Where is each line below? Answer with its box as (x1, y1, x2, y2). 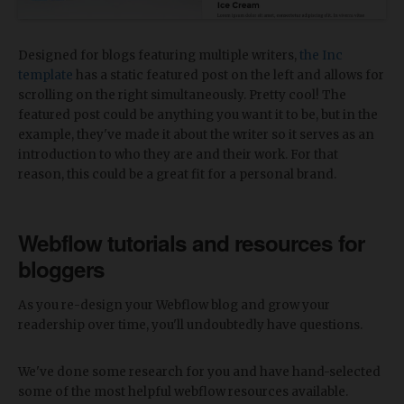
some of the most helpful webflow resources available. (18, 384, 348, 400)
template (18, 68, 73, 84)
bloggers (18, 253, 105, 285)
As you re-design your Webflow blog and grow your (18, 298, 330, 314)
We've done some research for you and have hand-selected (18, 364, 381, 381)
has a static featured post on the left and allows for (73, 68, 384, 84)
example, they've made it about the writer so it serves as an (18, 127, 374, 143)
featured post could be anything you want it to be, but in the (18, 107, 378, 124)
